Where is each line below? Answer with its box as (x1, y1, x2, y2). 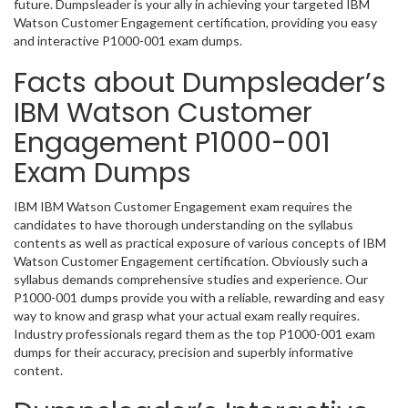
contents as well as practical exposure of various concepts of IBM (14, 235, 386, 250)
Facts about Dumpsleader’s (14, 64, 386, 102)
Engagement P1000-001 (14, 124, 331, 162)
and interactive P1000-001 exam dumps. (14, 33, 242, 48)
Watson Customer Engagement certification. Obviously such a (14, 253, 368, 269)
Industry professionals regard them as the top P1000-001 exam (14, 326, 375, 342)
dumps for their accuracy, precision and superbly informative (14, 344, 353, 360)
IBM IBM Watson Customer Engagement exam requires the (14, 199, 352, 214)
